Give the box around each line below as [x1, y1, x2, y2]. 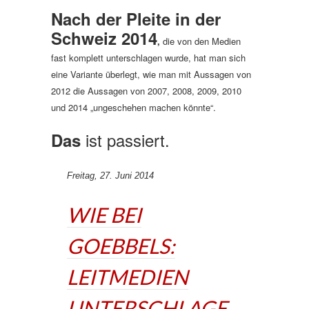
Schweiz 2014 [51, 26, 157, 50]
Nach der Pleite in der [51, 7, 221, 30]
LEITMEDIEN [67, 264, 188, 289]
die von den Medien [160, 34, 241, 48]
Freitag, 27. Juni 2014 [67, 170, 154, 181]
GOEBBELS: [67, 233, 175, 258]
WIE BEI [67, 202, 141, 227]
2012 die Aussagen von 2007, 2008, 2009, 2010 [51, 84, 241, 97]
